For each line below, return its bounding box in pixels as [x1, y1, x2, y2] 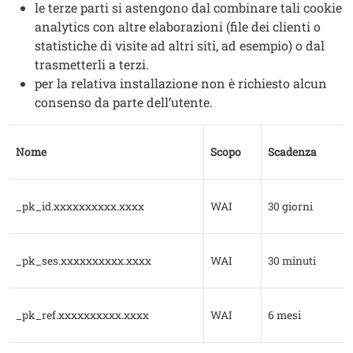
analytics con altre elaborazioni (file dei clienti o [35, 18, 321, 35]
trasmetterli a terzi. [35, 56, 149, 73]
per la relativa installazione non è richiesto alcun [35, 75, 327, 92]
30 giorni [268, 199, 315, 214]
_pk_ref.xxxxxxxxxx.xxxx [16, 308, 149, 323]
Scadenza [268, 145, 317, 160]
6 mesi [268, 308, 301, 323]
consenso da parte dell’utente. [35, 94, 213, 111]
